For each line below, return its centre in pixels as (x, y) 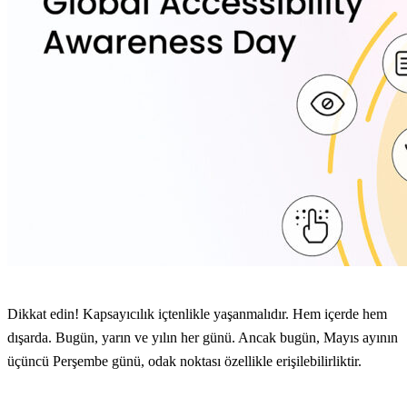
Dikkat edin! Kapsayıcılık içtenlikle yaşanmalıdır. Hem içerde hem (197, 314)
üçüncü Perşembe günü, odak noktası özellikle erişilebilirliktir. (184, 362)
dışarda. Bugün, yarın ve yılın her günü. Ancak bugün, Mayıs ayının (203, 338)
